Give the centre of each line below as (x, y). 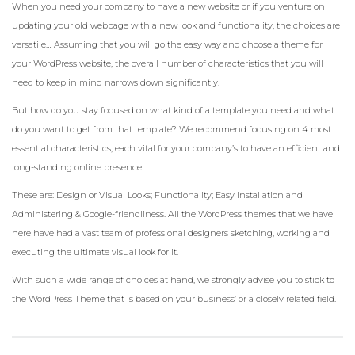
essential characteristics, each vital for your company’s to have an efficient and (176, 149)
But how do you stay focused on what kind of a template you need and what (173, 111)
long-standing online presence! (78, 168)
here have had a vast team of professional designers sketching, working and (171, 233)
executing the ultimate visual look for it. (95, 252)
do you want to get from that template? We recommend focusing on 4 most (172, 130)
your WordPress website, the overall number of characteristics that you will (168, 64)
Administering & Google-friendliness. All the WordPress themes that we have (172, 214)
